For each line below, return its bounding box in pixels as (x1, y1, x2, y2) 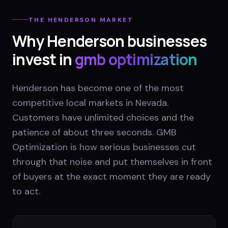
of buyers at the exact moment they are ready (12, 170, 211, 183)
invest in (12, 48, 72, 70)
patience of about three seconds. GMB (12, 126, 176, 138)
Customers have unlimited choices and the (12, 111, 194, 124)
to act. (12, 185, 40, 197)
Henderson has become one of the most (12, 81, 184, 94)
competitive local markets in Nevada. (12, 96, 168, 109)
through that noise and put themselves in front (12, 155, 212, 168)
